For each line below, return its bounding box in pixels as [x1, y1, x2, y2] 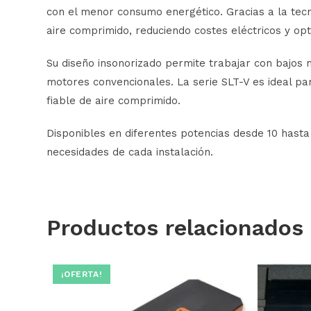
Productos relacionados [47, 214, 304, 241]
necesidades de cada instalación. [47, 145, 214, 158]
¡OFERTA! [60, 269, 103, 279]
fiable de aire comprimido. [47, 94, 181, 107]
